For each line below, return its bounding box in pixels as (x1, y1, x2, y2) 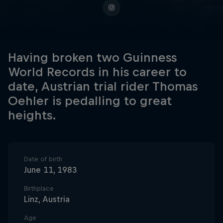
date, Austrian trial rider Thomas (8, 79, 198, 93)
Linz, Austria (24, 195, 70, 204)
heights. (8, 108, 56, 122)
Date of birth (24, 155, 62, 163)
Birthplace (24, 185, 54, 192)
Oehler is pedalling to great (8, 94, 172, 108)
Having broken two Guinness (8, 50, 177, 64)
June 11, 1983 (24, 165, 77, 174)
